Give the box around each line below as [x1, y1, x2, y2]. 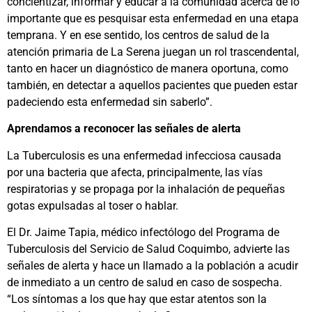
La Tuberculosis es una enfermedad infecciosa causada [7, 148, 281, 162]
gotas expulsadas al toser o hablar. [7, 198, 178, 212]
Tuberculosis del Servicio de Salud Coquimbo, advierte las [7, 242, 290, 256]
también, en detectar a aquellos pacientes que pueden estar [7, 79, 297, 93]
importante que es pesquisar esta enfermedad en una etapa [7, 12, 299, 26]
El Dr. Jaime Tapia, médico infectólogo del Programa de [7, 226, 279, 240]
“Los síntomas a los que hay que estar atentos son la [7, 292, 267, 306]
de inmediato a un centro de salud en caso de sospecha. [7, 276, 282, 290]
